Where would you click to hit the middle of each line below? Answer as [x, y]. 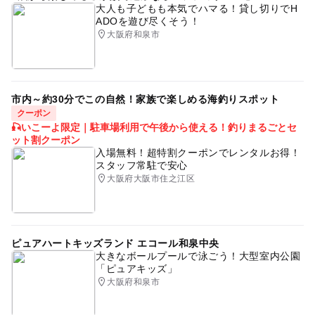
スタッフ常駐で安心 [142, 165]
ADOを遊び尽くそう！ [148, 21]
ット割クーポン [45, 140]
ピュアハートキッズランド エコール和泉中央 [115, 243]
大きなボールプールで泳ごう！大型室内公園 [198, 256]
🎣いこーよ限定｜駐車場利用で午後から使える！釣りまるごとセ [154, 127]
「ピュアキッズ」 [136, 268]
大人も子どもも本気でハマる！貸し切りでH [197, 8]
